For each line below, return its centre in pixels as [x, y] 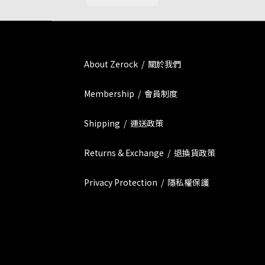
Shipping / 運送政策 [124, 123]
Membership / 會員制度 [131, 93]
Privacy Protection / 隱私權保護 [146, 182]
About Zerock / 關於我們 [132, 64]
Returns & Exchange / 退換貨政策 [150, 153]
